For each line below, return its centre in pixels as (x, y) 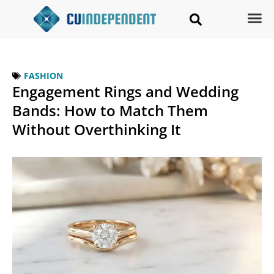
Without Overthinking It (97, 130)
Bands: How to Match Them (110, 111)
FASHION (43, 76)
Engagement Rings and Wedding (125, 92)
